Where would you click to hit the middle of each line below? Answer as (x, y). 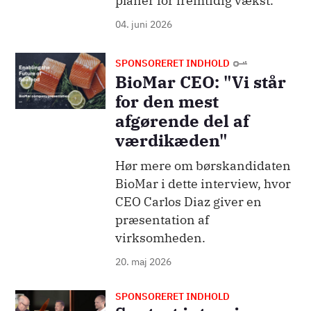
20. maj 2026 (143, 262)
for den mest (167, 102)
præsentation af (162, 220)
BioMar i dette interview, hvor (203, 184)
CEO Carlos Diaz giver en (188, 202)
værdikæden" (171, 141)
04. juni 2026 (143, 25)
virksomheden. (160, 238)
